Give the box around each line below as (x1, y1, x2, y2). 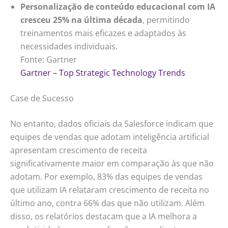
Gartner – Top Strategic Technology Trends (20, 67, 185, 79)
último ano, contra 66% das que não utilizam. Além (10, 197, 205, 209)
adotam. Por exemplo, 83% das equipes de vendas (10, 171, 203, 183)
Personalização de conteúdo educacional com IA (20, 1, 215, 13)
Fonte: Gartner (20, 54, 77, 66)
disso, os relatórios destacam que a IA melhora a (10, 211, 197, 222)
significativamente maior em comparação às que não (10, 158, 214, 169)
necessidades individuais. (20, 41, 118, 52)
